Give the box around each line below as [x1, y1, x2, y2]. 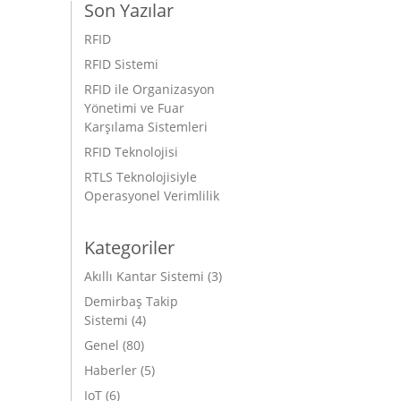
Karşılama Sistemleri [84, 118, 209, 136]
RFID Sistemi [84, 55, 159, 73]
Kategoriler [84, 235, 175, 260]
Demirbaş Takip [84, 293, 179, 311]
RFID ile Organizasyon [84, 81, 216, 98]
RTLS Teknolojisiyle [84, 168, 198, 186]
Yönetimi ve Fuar [84, 99, 185, 117]
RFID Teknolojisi [84, 143, 179, 161]
